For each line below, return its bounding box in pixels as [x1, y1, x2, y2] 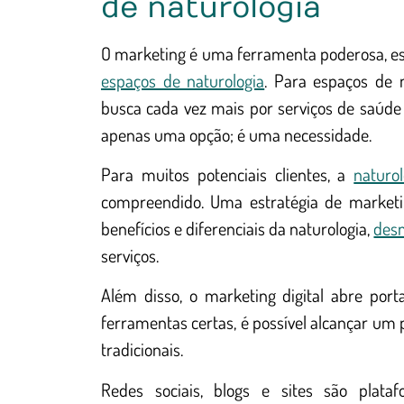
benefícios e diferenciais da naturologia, [101, 216, 374, 240]
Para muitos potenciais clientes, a [101, 161, 354, 186]
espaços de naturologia [101, 68, 265, 92]
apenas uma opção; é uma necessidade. [101, 122, 372, 146]
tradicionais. [101, 337, 183, 362]
